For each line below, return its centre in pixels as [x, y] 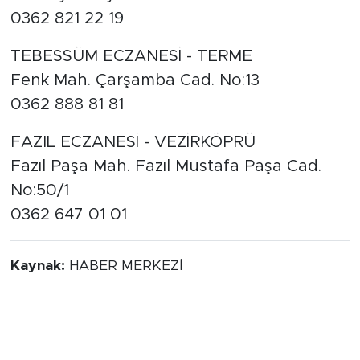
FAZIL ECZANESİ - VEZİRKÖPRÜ [133, 143]
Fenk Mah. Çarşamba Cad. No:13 [135, 81]
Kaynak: [39, 266]
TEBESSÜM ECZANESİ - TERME [131, 57]
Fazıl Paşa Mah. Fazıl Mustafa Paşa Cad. [166, 167]
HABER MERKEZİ [125, 266]
